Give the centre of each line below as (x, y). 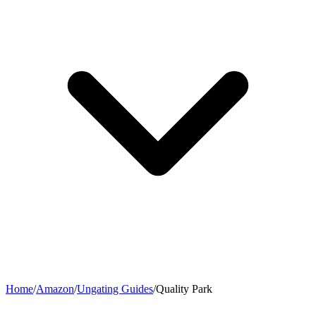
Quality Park (184, 289)
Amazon (55, 289)
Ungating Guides (115, 289)
